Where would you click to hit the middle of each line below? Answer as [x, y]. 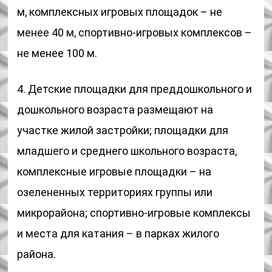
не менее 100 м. [57, 53]
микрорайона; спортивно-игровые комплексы [134, 213]
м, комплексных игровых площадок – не [120, 12]
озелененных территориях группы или [115, 192]
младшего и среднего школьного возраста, [127, 151]
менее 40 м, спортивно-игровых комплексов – [135, 32]
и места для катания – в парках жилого [118, 233]
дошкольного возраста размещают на [115, 110]
